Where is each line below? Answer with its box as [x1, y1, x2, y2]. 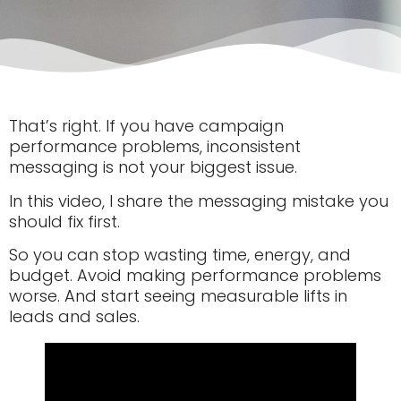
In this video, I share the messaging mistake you [9, 189, 388, 212]
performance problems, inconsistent [9, 135, 301, 158]
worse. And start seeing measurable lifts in [9, 285, 347, 308]
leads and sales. [9, 305, 140, 328]
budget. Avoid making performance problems [9, 264, 381, 287]
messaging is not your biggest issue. [9, 156, 297, 179]
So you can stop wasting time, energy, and [9, 243, 351, 267]
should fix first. [9, 209, 120, 233]
